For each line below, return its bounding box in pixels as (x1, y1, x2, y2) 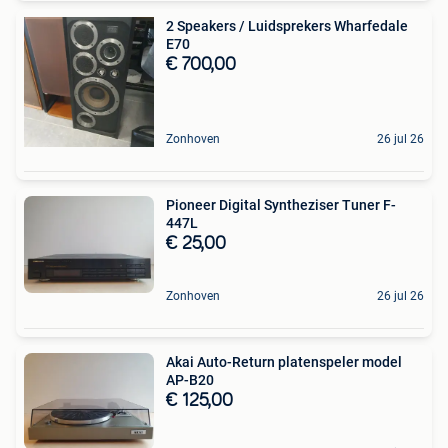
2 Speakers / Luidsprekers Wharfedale (166, 17, 408, 34)
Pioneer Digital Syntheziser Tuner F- (166, 196, 396, 213)
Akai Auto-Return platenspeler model (166, 353, 402, 370)
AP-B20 (166, 371, 214, 388)
